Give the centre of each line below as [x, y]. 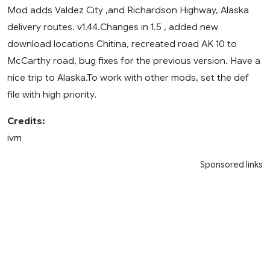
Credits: [26, 121]
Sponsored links [231, 164]
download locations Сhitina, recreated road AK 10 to [122, 43]
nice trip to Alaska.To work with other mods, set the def [128, 77]
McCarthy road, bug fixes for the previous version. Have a [134, 60]
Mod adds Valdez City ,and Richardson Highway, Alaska [128, 10]
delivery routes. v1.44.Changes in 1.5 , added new [113, 27]
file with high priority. [52, 94]
